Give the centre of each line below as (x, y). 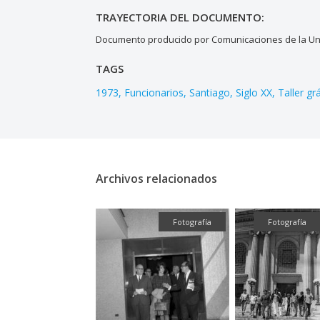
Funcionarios (154, 92)
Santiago (210, 92)
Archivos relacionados (157, 179)
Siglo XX (254, 92)
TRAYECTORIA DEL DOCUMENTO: (180, 17)
